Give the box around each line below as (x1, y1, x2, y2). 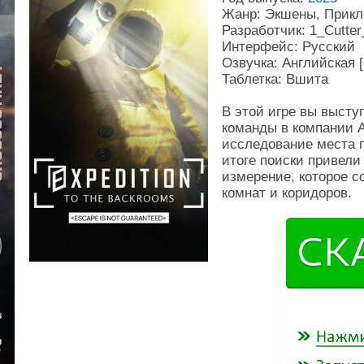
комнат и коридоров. (222, 185, 352, 201)
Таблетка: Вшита (222, 71, 328, 87)
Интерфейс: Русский (222, 39, 355, 54)
